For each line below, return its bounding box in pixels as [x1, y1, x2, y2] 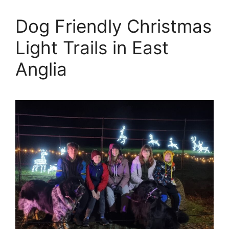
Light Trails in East [15, 36, 169, 58]
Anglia [15, 58, 67, 80]
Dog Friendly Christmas [15, 15, 212, 37]
